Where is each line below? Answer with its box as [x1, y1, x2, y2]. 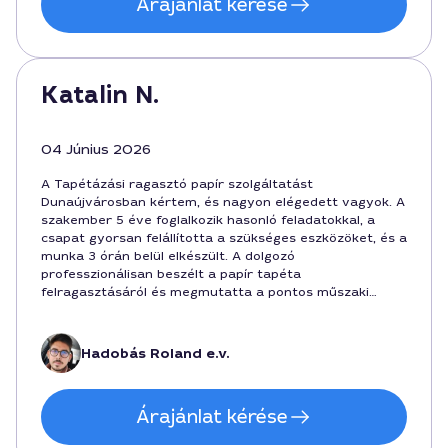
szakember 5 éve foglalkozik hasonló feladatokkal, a [41, 212, 375, 228]
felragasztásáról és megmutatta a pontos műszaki [41, 284, 369, 300]
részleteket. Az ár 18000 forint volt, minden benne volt [41, 302, 399, 318]
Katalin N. [41, 79, 159, 111]
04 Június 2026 [41, 140, 151, 158]
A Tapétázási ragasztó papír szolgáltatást [41, 176, 313, 192]
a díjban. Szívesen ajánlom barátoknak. [41, 320, 290, 336]
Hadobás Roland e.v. [81, 343, 230, 363]
